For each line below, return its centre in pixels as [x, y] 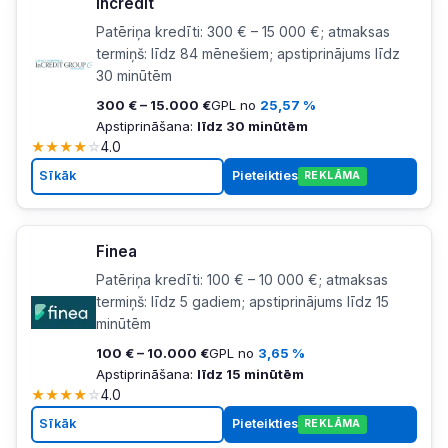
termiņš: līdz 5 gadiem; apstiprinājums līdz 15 [242, 301]
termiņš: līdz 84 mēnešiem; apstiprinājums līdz [247, 54]
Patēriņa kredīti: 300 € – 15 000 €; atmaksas [242, 32]
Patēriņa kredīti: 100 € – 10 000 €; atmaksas [241, 279]
